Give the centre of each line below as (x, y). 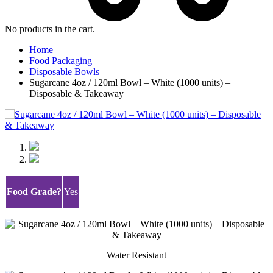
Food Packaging (61, 60)
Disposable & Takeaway (76, 93)
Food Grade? (34, 191)
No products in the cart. (50, 29)
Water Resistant (136, 255)
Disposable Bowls (64, 71)
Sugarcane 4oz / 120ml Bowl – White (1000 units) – (130, 82)
